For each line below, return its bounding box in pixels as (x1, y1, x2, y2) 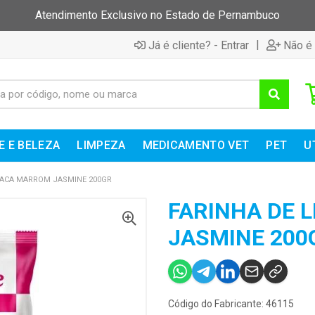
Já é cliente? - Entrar (148, 38, 249, 52)
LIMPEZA (77, 139, 126, 152)
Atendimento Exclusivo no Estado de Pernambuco (35, 8, 280, 22)
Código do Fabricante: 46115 (168, 298, 294, 309)
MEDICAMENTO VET (142, 139, 250, 152)
